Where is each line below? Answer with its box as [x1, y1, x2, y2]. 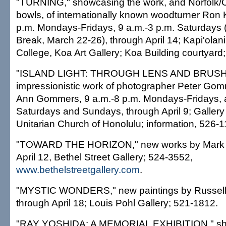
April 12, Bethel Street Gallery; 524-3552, [16, 151, 193, 162]
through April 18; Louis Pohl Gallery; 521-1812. [16, 197, 218, 208]
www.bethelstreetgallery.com [16, 164, 140, 175]
